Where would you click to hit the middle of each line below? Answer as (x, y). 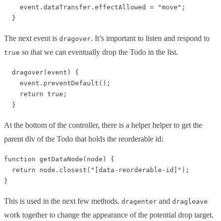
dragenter (139, 201)
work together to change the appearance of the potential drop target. (109, 215)
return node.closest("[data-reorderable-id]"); (97, 170)
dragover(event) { (41, 72)
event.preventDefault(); (57, 83)
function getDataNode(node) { (59, 159)
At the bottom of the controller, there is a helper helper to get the (103, 125)
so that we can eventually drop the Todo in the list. (99, 52)
